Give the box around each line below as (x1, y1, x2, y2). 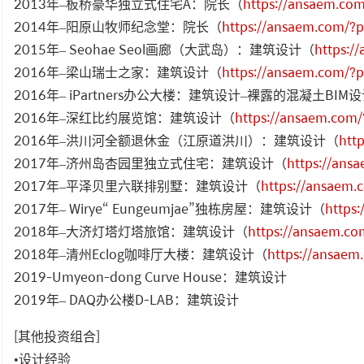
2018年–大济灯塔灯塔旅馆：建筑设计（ (14, 220, 248, 241)
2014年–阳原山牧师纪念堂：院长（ (14, 15, 222, 37)
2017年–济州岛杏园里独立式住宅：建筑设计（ (14, 152, 287, 173)
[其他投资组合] (14, 325, 100, 346)
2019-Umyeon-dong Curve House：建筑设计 (14, 266, 287, 287)
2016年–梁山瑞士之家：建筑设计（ (14, 61, 222, 82)
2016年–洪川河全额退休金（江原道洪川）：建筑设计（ (14, 129, 339, 150)
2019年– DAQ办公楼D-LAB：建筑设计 (14, 288, 239, 310)
